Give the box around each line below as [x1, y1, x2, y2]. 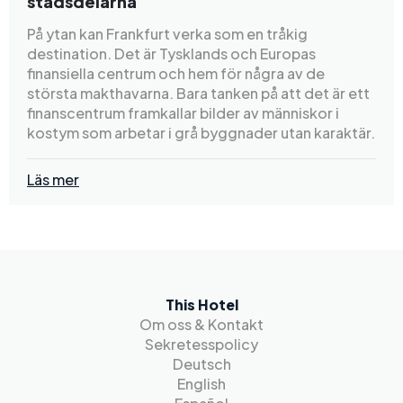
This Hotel [165, 295, 238, 314]
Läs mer [27, 170, 79, 190]
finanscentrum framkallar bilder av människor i [27, 103, 339, 123]
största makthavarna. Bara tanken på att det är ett [27, 84, 370, 103]
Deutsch [172, 354, 231, 373]
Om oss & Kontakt [139, 315, 264, 334]
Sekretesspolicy [145, 335, 258, 354]
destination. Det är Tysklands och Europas [27, 44, 316, 64]
